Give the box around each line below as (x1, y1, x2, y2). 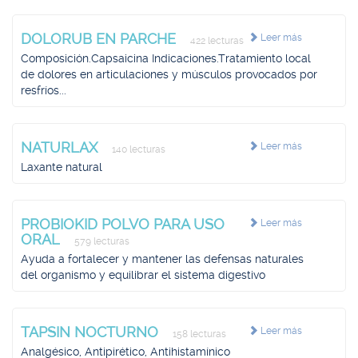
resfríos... (21, 84, 66, 97)
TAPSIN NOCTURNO (21, 324, 162, 340)
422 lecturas (188, 35, 244, 46)
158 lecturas (170, 328, 226, 340)
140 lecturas (109, 144, 165, 155)
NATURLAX (21, 139, 101, 156)
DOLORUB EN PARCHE (21, 30, 180, 47)
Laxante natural (21, 161, 102, 173)
